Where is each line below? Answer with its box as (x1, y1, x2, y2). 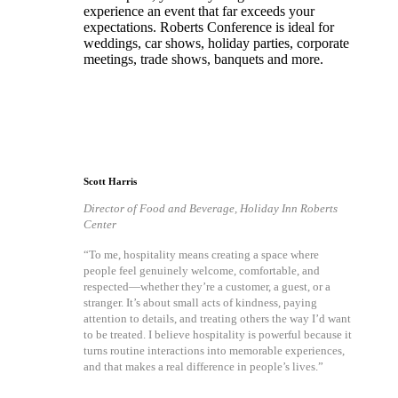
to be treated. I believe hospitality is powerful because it (83, 327, 352, 341)
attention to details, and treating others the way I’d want (83, 311, 351, 325)
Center (83, 217, 116, 231)
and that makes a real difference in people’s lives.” (83, 359, 323, 373)
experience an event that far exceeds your (83, 3, 314, 19)
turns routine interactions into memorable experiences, (83, 343, 345, 357)
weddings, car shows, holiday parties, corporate (83, 35, 349, 51)
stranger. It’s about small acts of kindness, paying (83, 295, 317, 309)
